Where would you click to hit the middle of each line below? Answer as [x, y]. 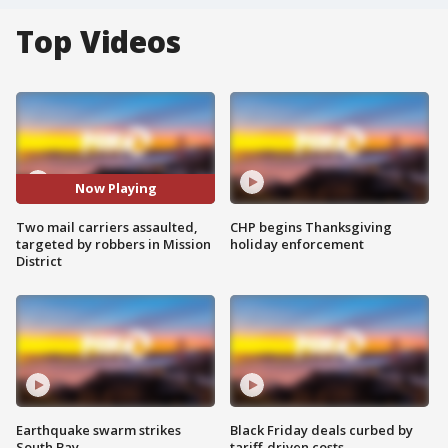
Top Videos [98, 41]
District [39, 260]
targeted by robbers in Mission [113, 243]
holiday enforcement [297, 243]
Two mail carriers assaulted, [107, 226]
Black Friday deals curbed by [321, 429]
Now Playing [115, 188]
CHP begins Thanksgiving [311, 226]
